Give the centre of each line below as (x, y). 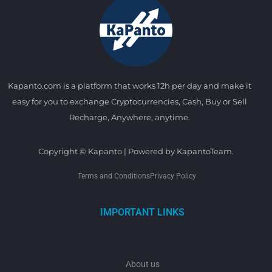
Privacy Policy (173, 176)
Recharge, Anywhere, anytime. (129, 117)
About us (142, 264)
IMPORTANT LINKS (142, 212)
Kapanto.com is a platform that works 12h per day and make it (129, 86)
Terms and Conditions (113, 176)
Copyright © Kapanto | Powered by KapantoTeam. (136, 151)
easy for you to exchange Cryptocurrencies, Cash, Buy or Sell (129, 102)
